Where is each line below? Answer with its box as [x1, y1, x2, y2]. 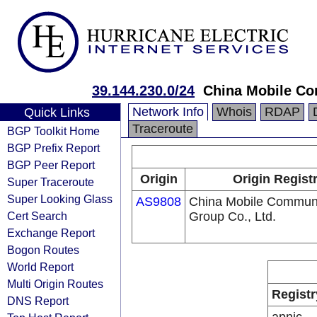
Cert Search [7, 209, 67, 222]
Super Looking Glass [7, 192, 113, 205]
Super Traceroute [7, 175, 94, 188]
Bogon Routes [7, 243, 79, 256]
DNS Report [7, 294, 69, 307]
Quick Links [23, 105, 90, 120]
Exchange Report [7, 226, 95, 239]
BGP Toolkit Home [7, 125, 100, 137]
